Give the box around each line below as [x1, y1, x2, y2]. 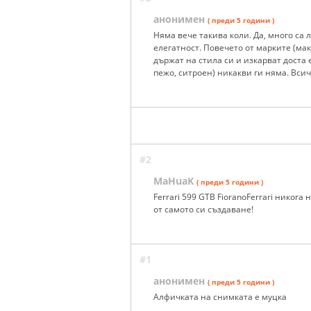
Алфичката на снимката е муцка [153, 291, 287, 303]
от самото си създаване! [153, 203, 253, 216]
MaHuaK [153, 174, 194, 188]
